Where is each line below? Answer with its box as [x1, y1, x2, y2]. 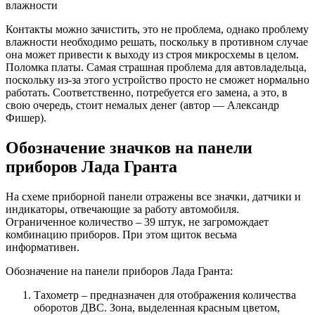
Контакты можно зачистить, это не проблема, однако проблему [6, 23, 309, 36]
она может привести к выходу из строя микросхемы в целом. [6, 49, 299, 61]
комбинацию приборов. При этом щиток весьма [6, 229, 237, 241]
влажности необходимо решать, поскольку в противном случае [6, 36, 308, 49]
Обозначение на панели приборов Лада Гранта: [6, 265, 233, 278]
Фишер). [6, 112, 46, 124]
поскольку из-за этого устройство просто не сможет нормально [6, 74, 309, 86]
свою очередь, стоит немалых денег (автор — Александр [6, 99, 279, 112]
